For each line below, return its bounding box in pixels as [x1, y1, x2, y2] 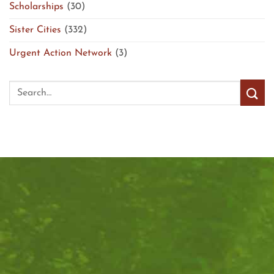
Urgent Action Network [9, 48, 112, 59]
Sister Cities [9, 25, 61, 35]
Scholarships [9, 2, 64, 12]
